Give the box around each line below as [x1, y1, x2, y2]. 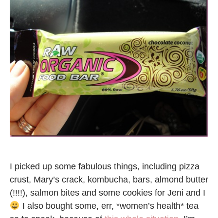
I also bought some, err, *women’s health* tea [19, 201, 199, 211]
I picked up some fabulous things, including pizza [10, 162, 200, 172]
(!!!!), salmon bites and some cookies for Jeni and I [10, 188, 205, 198]
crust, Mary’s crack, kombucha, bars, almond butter [10, 175, 208, 185]
